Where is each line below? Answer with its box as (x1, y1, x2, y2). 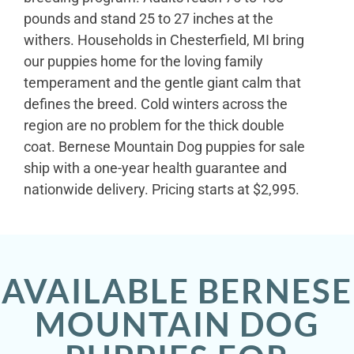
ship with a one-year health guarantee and (24, 160, 287, 177)
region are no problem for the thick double (24, 117, 284, 134)
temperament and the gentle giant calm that (24, 74, 301, 92)
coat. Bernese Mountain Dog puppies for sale (24, 138, 305, 156)
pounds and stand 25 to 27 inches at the (24, 10, 273, 28)
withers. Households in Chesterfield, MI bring (24, 32, 304, 49)
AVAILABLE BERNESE (2, 271, 352, 311)
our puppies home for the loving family (24, 53, 263, 70)
